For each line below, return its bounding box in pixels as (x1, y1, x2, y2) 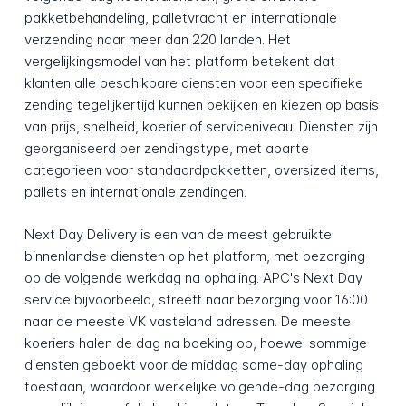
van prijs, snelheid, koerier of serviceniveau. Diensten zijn (24, 117, 378, 135)
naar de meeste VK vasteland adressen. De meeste (24, 312, 351, 330)
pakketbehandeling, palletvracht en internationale (24, 8, 337, 26)
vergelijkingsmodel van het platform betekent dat (24, 52, 335, 70)
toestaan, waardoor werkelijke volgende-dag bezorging (24, 377, 375, 395)
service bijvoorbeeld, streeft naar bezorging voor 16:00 (24, 290, 368, 308)
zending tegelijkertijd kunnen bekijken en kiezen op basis (24, 95, 379, 113)
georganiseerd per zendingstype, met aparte (24, 139, 309, 157)
